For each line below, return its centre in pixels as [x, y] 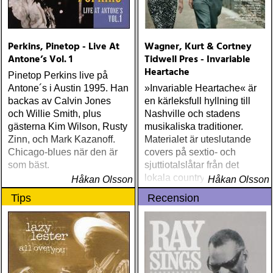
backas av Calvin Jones [59, 101]
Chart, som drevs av [187, 190]
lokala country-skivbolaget [201, 178]
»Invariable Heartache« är [200, 88]
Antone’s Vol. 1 [40, 60]
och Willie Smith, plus [55, 114]
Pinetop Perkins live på [58, 75]
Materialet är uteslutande [198, 139]
